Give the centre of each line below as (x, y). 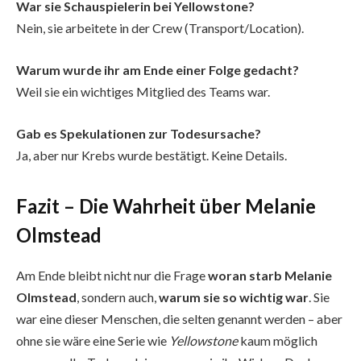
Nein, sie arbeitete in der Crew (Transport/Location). (160, 28)
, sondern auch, (118, 297)
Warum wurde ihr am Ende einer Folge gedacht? (158, 69)
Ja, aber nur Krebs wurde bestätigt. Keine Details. (151, 155)
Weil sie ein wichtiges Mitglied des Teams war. (143, 91)
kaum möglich (278, 340)
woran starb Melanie (270, 275)
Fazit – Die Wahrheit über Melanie (166, 206)
